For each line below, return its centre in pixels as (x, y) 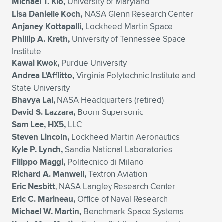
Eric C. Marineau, (44, 199)
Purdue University (93, 63)
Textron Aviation (117, 174)
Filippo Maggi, (39, 162)
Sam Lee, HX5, (39, 125)
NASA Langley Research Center (116, 186)
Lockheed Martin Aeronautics (125, 137)
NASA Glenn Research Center (138, 14)
